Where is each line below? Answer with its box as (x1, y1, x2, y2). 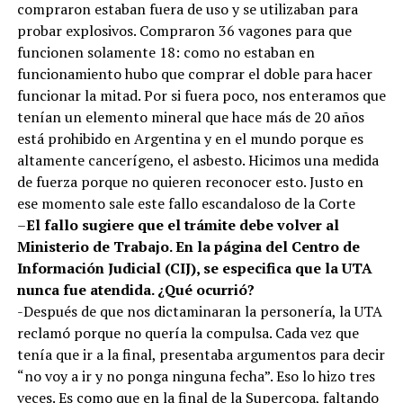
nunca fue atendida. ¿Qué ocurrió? (16, 279, 255, 300)
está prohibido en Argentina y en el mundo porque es (16, 128, 363, 148)
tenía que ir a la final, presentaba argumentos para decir (16, 344, 385, 364)
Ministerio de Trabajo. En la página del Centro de (16, 236, 360, 256)
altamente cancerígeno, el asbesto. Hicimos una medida (16, 149, 379, 170)
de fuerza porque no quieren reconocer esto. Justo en (16, 171, 363, 192)
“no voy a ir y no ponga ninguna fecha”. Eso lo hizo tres (16, 365, 375, 386)
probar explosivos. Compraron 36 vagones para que (16, 20, 352, 40)
